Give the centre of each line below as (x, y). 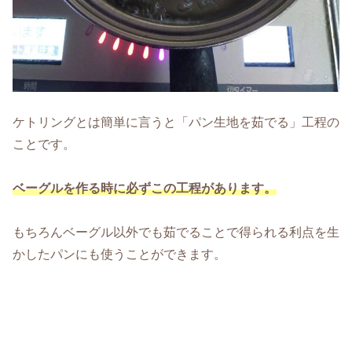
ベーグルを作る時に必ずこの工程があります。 (145, 189)
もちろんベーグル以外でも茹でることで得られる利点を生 (176, 233)
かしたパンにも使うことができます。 (119, 255)
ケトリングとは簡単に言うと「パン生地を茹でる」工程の (176, 123)
